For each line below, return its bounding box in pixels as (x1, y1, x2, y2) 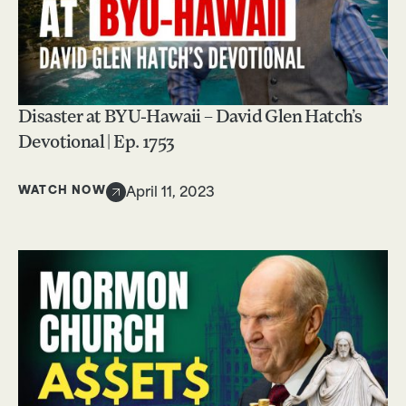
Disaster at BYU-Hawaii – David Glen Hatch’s (18, 108, 362, 127)
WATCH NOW (18, 186, 106, 198)
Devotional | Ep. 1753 (18, 133, 175, 152)
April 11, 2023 (125, 186, 215, 200)
